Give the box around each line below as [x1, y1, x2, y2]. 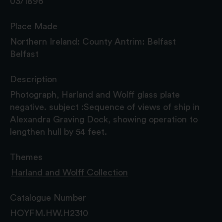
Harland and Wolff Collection [11, 167, 128, 177]
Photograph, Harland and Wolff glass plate [10, 90, 180, 99]
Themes [10, 152, 43, 162]
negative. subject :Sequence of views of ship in [10, 102, 200, 111]
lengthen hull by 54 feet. [10, 127, 107, 136]
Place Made [10, 21, 57, 31]
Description [10, 74, 57, 84]
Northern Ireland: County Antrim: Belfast [10, 37, 176, 46]
